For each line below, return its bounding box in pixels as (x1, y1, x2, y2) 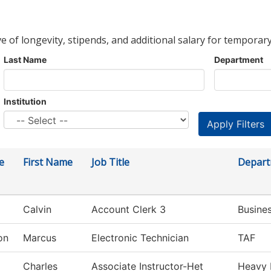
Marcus (23, 232, 56, 244)
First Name (23, 155, 73, 169)
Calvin (23, 203, 51, 216)
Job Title (91, 155, 129, 169)
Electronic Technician (91, 232, 189, 244)
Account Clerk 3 (91, 203, 166, 216)
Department (214, 54, 263, 65)
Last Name (4, 54, 47, 65)
